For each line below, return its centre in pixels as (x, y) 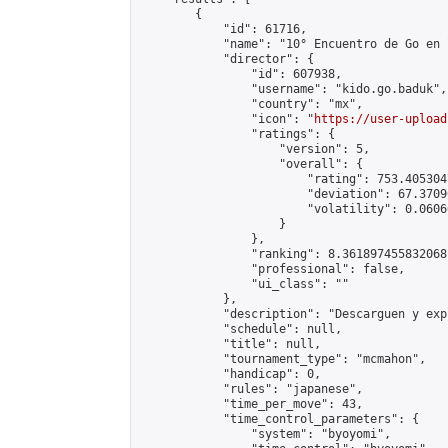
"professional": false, (272, 269)
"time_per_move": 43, (251, 404)
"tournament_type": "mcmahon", (282, 359)
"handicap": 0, (230, 374)
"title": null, (230, 344)
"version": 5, (254, 149)
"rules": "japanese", (251, 389)
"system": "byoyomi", (265, 434)
